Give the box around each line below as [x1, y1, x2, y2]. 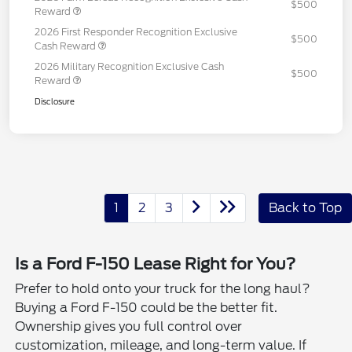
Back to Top [269, 200, 342, 215]
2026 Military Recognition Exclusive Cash [35, 60, 224, 72]
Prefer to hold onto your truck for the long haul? [15, 280, 311, 296]
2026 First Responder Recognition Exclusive [35, 25, 237, 38]
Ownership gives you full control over [15, 318, 243, 334]
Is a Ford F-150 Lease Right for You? [15, 254, 296, 273]
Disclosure [35, 96, 75, 106]
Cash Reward [35, 39, 98, 52]
